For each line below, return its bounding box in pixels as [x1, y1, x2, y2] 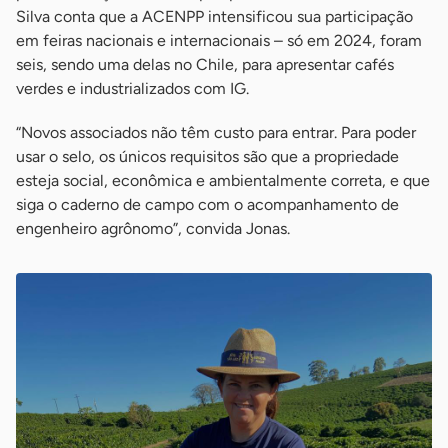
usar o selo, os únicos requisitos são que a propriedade [16, 147, 399, 167]
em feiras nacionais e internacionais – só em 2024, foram [16, 31, 422, 51]
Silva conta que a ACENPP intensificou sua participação [16, 7, 413, 27]
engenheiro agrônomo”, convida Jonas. [16, 219, 290, 239]
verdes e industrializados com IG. [16, 79, 249, 99]
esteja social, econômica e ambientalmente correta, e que [16, 171, 430, 191]
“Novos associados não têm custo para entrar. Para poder [16, 123, 416, 143]
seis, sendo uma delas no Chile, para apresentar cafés [16, 55, 394, 75]
